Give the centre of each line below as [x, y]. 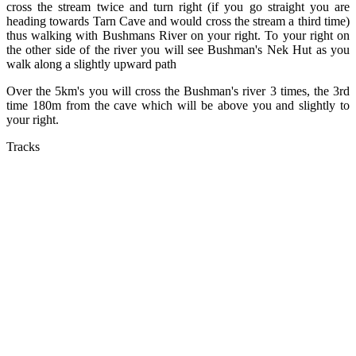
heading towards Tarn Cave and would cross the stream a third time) [178, 21]
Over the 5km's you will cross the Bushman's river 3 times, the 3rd [178, 91]
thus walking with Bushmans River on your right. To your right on [178, 36]
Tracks [23, 147]
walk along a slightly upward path [91, 64]
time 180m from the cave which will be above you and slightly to [178, 106]
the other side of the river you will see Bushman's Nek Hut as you [178, 50]
